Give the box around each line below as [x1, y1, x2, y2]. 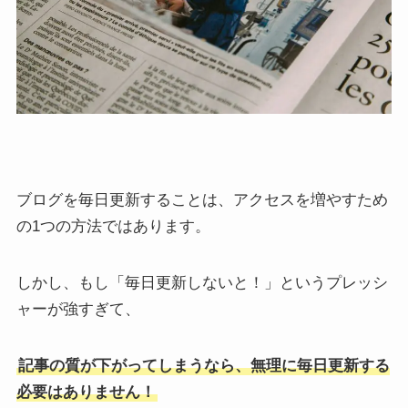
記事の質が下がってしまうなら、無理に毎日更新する [17, 357, 390, 374]
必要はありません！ [15, 383, 156, 401]
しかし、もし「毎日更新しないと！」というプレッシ [15, 274, 388, 291]
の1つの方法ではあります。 [15, 218, 210, 235]
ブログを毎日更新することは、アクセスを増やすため [15, 191, 388, 209]
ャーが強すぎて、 [15, 301, 140, 318]
